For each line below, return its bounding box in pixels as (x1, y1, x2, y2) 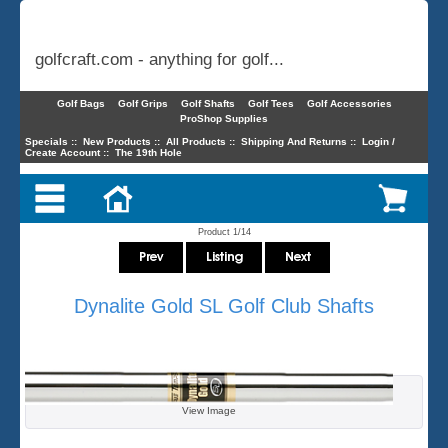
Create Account (24, 146, 100, 158)
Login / (361, 135, 395, 147)
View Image (182, 405, 236, 417)
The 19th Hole (114, 146, 182, 158)
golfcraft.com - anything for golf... (35, 50, 284, 68)
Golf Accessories (306, 98, 392, 109)
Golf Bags (56, 98, 105, 109)
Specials (24, 135, 68, 147)
